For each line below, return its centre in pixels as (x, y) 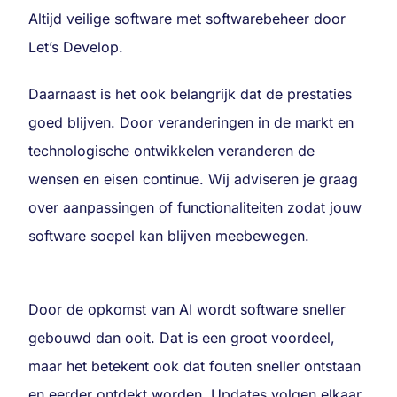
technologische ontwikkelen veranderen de (171, 150)
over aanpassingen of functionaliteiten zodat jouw (195, 207)
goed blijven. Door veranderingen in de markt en (191, 122)
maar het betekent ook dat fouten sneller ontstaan (195, 366)
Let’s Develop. (76, 47)
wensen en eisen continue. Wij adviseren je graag (193, 179)
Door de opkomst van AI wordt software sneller (187, 309)
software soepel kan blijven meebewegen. (171, 235)
